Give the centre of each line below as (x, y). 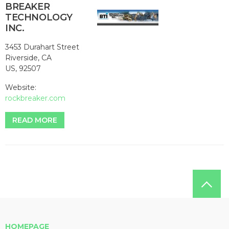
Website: (21, 88)
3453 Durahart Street (42, 47)
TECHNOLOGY (39, 18)
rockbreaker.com (35, 98)
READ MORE (35, 120)
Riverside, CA (28, 58)
